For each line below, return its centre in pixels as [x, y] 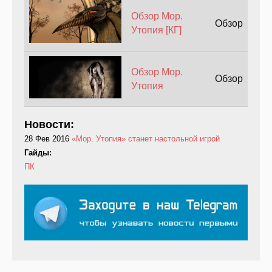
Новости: [51, 124]
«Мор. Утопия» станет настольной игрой [146, 138]
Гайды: [39, 152]
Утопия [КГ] [156, 30]
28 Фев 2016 [47, 138]
